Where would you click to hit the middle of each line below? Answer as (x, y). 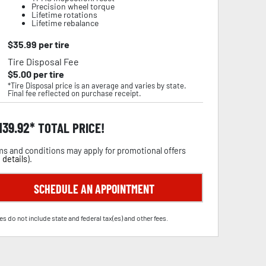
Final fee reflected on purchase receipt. (74, 93)
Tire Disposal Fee (43, 61)
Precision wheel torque (73, 6)
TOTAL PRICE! (70, 128)
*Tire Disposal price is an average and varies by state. (97, 85)
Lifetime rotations (64, 15)
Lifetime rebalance (65, 23)
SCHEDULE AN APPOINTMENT (94, 189)
